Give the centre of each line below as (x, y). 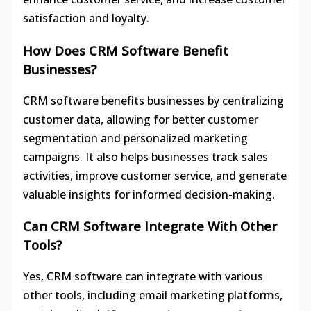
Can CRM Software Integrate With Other (150, 226)
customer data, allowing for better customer (140, 119)
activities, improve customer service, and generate (154, 175)
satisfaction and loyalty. (86, 18)
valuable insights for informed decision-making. (149, 194)
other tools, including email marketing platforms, (152, 295)
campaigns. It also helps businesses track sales (145, 157)
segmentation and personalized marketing (135, 138)
